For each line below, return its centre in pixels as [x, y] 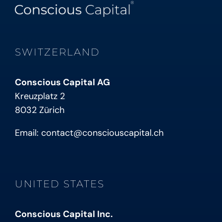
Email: [28, 133]
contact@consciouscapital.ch [102, 133]
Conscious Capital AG [62, 83]
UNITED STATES [59, 184]
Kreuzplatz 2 [40, 96]
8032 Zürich [39, 110]
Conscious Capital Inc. [64, 214]
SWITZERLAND [57, 52]
